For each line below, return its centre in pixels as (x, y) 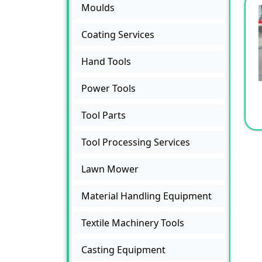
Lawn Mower (110, 169)
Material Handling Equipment (146, 196)
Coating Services (118, 34)
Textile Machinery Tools (133, 223)
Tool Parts (104, 115)
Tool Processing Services (136, 142)
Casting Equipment (123, 249)
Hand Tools (106, 61)
